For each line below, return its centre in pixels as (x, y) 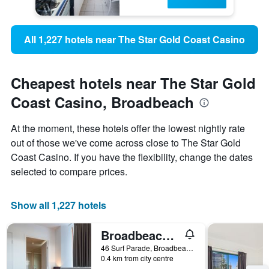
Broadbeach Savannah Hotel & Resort (168, 235)
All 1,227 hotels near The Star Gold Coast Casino (134, 40)
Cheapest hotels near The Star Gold (133, 83)
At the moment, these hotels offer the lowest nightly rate (128, 128)
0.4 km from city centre (137, 258)
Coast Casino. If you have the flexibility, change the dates (132, 157)
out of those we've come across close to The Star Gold (126, 143)
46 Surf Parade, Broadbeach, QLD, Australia (190, 248)
